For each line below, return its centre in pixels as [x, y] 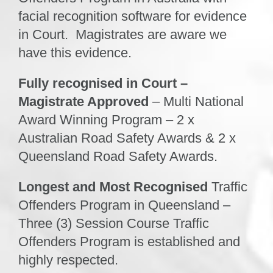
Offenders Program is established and [129, 241]
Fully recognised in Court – [103, 83]
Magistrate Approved [83, 101]
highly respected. [68, 260]
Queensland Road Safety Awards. [118, 156]
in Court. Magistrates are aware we [122, 34]
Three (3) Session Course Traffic [113, 223]
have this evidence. [75, 52]
